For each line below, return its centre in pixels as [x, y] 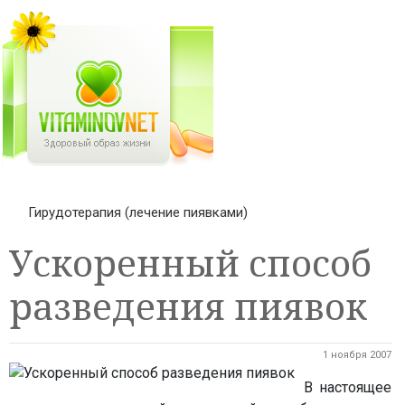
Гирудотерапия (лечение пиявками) [138, 212]
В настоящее [348, 387]
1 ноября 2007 [357, 355]
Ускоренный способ [190, 263]
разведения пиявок [188, 306]
